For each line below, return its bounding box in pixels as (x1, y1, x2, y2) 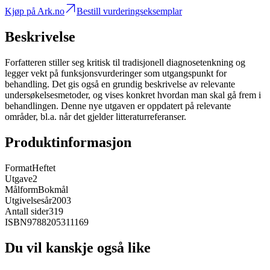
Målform (5, 184, 38, 195)
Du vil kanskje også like (5, 239, 151, 256)
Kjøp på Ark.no (5, 6, 64, 17)
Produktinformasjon (5, 134, 131, 151)
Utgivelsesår (5, 195, 52, 206)
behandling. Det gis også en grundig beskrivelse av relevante (5, 79, 235, 90)
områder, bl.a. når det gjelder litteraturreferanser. (5, 111, 186, 122)
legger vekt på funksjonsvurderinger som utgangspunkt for (5, 68, 227, 79)
